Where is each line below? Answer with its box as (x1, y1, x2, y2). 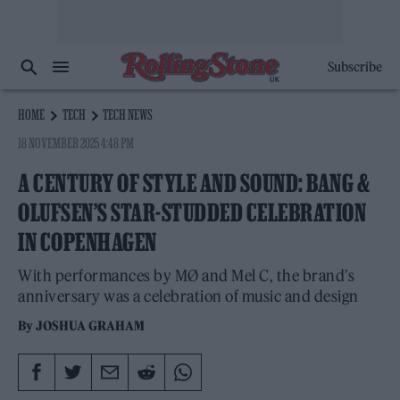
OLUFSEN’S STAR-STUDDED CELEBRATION (18, 199, 366, 226)
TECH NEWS (103, 106, 154, 122)
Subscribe (327, 59, 382, 75)
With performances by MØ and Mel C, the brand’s (18, 266, 354, 286)
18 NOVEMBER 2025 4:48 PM (18, 135, 135, 151)
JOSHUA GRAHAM (36, 318, 146, 334)
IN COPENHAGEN (18, 229, 157, 255)
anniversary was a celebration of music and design (18, 287, 359, 306)
